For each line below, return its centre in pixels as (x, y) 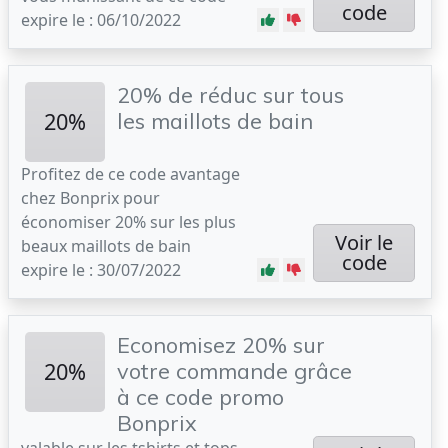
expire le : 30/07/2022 (101, 270)
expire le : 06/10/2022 (101, 20)
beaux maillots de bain (106, 246)
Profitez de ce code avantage (130, 174)
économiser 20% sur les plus (128, 222)
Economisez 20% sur (221, 344)
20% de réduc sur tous (230, 94)
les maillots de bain (215, 120)
